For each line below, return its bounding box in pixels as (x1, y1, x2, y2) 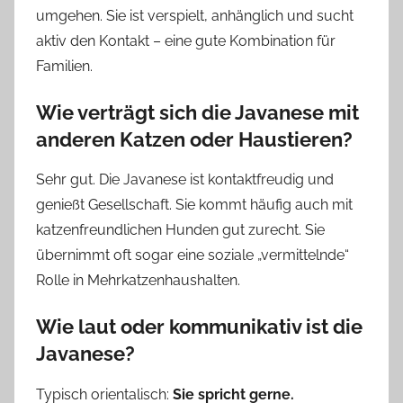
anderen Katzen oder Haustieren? (36, 127, 353, 151)
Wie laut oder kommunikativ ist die (36, 315, 363, 339)
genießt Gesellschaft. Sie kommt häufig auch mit (36, 196, 353, 214)
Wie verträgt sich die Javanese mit (36, 100, 359, 124)
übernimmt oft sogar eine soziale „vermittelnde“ (36, 246, 349, 264)
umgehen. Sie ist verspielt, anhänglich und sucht (36, 6, 354, 24)
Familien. (36, 57, 93, 75)
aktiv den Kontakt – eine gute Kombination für (36, 31, 336, 49)
